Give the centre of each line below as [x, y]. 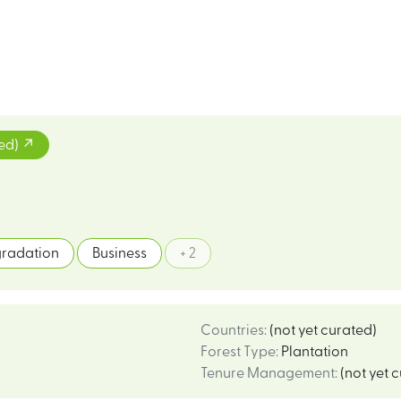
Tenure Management [268, 373]
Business [119, 253]
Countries [232, 330]
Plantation [315, 352]
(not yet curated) [323, 330]
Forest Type [238, 352]
